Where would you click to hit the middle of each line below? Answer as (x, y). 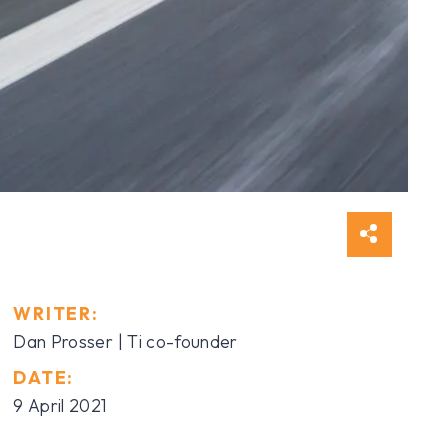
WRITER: (56, 313)
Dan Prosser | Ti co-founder (125, 341)
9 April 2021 (60, 405)
